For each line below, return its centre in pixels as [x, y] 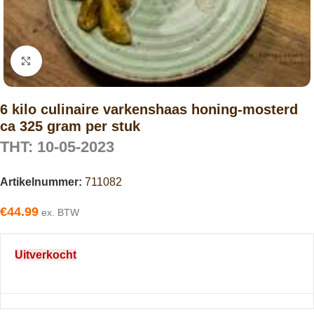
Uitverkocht [46, 255]
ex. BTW [59, 213]
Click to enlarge [79, 61]
